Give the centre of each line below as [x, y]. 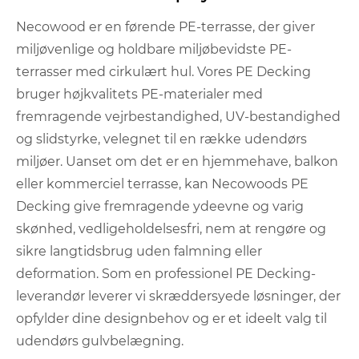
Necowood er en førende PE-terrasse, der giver [165, 26]
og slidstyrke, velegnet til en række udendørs [161, 139]
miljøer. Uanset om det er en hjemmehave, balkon [177, 161]
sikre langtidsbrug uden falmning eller [139, 251]
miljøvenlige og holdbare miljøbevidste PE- [154, 49]
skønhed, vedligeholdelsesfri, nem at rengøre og [171, 228]
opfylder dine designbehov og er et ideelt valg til [171, 318]
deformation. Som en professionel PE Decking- [166, 273]
